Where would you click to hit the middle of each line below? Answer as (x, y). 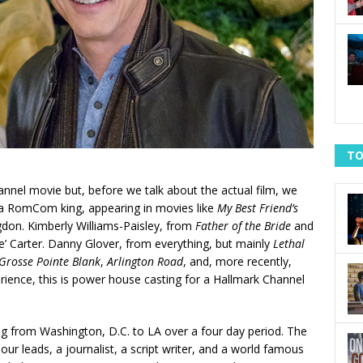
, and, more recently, (237, 262)
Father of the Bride (243, 226)
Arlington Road (145, 262)
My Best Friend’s (258, 208)
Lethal (289, 244)
